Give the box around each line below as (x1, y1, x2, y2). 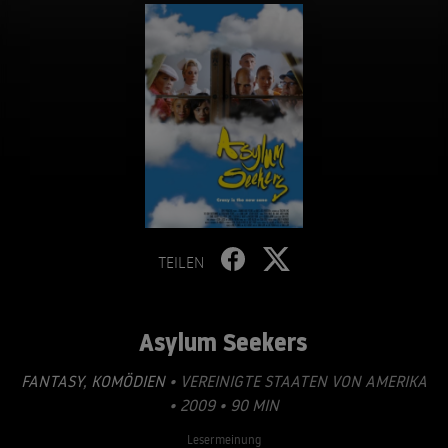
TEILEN (158, 252, 204, 272)
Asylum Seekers (138, 325, 307, 359)
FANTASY (21, 371, 83, 391)
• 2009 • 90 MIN (169, 395, 279, 415)
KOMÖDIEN (87, 371, 165, 391)
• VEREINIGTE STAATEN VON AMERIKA (165, 371, 427, 391)
